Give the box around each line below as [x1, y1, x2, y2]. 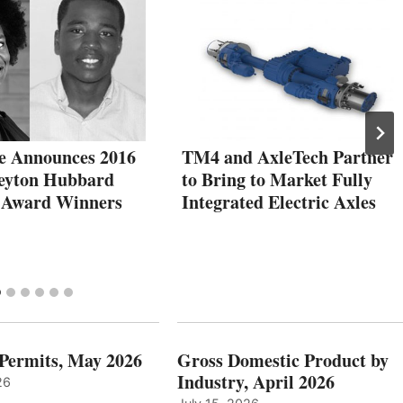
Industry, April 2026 [176, 368, 335, 395]
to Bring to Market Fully [182, 166, 372, 193]
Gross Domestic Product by [176, 346, 389, 373]
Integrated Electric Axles [182, 188, 376, 215]
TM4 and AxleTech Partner [182, 143, 393, 170]
